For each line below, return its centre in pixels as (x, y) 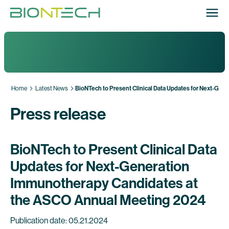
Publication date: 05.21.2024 (59, 221)
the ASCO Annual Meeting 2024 (108, 200)
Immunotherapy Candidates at (104, 183)
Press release (58, 114)
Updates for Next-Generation (100, 166)
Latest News (52, 88)
